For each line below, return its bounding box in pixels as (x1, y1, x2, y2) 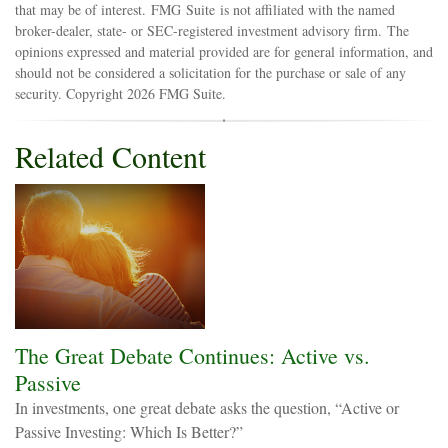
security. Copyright (15, 84, 127, 103)
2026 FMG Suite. (127, 84, 226, 103)
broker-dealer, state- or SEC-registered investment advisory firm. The (15, 21, 409, 40)
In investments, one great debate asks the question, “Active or (15, 397, 399, 418)
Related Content (15, 136, 206, 176)
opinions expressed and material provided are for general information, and (15, 42, 433, 61)
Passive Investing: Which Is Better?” (15, 421, 243, 442)
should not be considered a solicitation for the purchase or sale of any (15, 63, 406, 82)
